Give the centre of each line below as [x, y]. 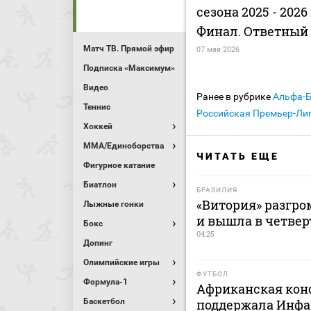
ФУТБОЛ [212, 274]
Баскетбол [104, 301]
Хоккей [98, 126]
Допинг [98, 243]
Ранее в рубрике [235, 97]
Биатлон [100, 185]
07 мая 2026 [218, 50]
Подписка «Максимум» [129, 68]
